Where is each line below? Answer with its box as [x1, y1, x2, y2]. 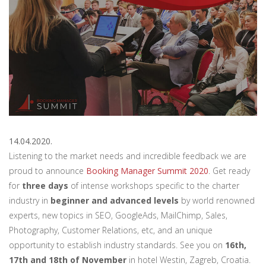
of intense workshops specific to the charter [68, 180, 239, 191]
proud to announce [9, 165, 86, 176]
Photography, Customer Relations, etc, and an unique [9, 224, 213, 236]
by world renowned [179, 195, 255, 206]
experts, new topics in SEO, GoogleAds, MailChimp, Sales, [9, 210, 227, 221]
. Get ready [208, 165, 250, 176]
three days [22, 180, 68, 191]
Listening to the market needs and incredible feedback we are [9, 150, 246, 161]
